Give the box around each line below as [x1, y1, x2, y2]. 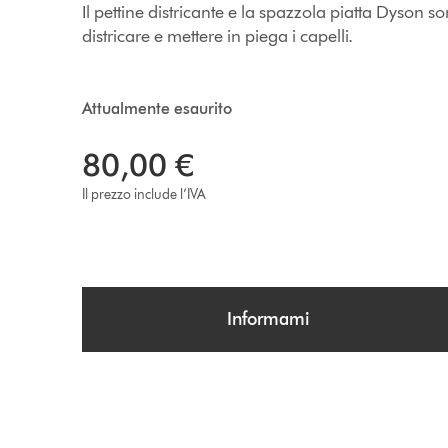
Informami [227, 308, 311, 330]
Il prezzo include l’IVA [82, 186, 207, 203]
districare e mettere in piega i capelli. [82, 25, 354, 47]
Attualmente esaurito [82, 99, 233, 118]
